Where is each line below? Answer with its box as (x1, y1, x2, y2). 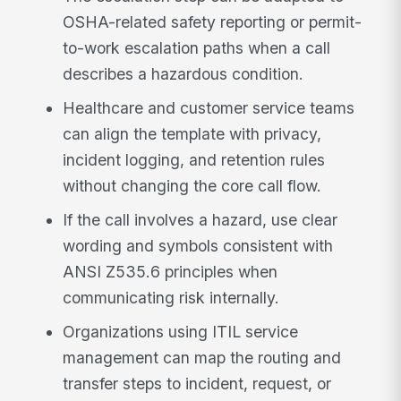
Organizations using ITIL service (63, 321, 299, 341)
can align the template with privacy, (63, 124, 322, 144)
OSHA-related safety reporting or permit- (63, 13, 363, 32)
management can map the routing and (63, 347, 342, 367)
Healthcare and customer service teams (63, 98, 355, 118)
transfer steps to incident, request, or (63, 373, 332, 393)
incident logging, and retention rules (63, 150, 326, 170)
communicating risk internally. (63, 287, 280, 307)
